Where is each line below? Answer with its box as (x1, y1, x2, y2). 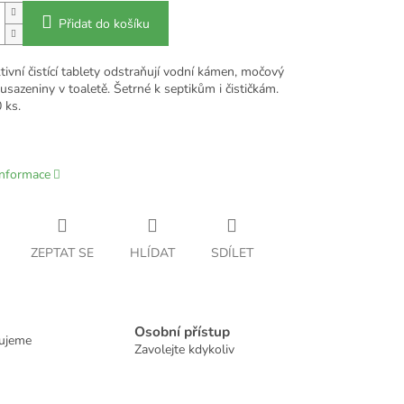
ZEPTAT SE (30, 244, 94, 262)
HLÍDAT (129, 244, 175, 262)
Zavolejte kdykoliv (134, 340, 234, 358)
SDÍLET (210, 244, 253, 262)
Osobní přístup (134, 321, 230, 341)
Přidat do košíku (58, 15, 150, 33)
